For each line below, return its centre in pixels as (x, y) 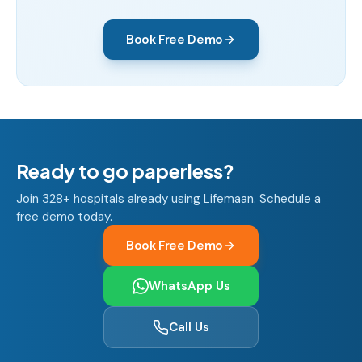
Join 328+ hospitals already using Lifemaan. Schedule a (168, 199)
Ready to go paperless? (125, 170)
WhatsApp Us (189, 286)
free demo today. (64, 217)
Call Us (189, 327)
